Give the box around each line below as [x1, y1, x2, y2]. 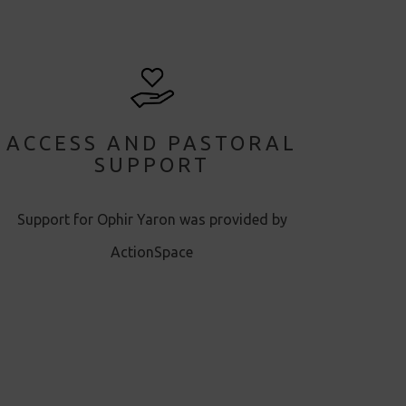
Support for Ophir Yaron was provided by [16, 210, 287, 227]
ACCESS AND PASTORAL [6, 130, 298, 154]
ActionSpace [111, 243, 194, 260]
